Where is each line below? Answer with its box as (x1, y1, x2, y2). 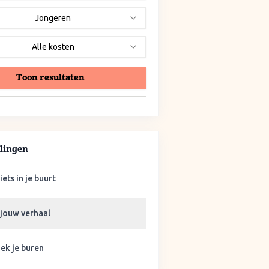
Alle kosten (31, 42, 74, 52)
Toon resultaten (16, 73, 85, 83)
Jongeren (35, 13, 71, 23)
